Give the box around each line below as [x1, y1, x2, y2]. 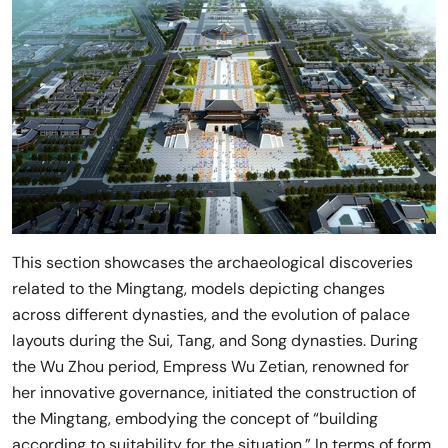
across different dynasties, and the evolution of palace [12, 304, 410, 326]
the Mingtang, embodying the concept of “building [12, 408, 378, 430]
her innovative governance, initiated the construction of [12, 382, 416, 404]
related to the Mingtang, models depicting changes [12, 278, 385, 300]
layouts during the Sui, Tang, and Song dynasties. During [12, 330, 418, 352]
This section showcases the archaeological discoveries [12, 252, 413, 274]
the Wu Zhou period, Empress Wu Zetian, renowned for [12, 356, 409, 378]
